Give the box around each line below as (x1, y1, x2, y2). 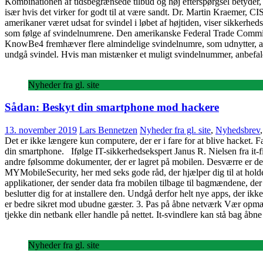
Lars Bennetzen (79, 125, 137, 136)
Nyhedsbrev (215, 125, 260, 136)
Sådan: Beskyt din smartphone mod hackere (5, 101, 219, 114)
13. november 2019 (5, 125, 77, 136)
